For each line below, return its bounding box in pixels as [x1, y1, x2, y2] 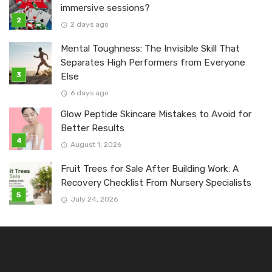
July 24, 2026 [70, 195, 118, 204]
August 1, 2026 [70, 140, 121, 149]
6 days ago [70, 89, 109, 98]
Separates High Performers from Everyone [61, 57, 245, 69]
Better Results [61, 123, 124, 134]
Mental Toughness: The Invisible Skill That [61, 43, 240, 55]
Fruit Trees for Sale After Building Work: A [61, 163, 239, 175]
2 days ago [70, 20, 109, 29]
